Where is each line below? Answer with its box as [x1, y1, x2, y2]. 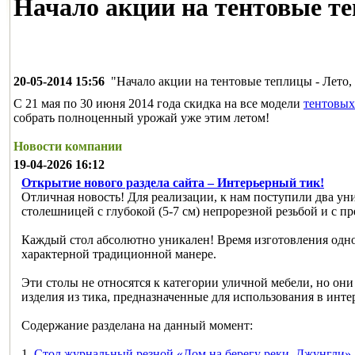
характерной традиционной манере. [21, 246, 216, 261]
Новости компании [13, 139, 122, 153]
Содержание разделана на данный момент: [21, 318, 253, 332]
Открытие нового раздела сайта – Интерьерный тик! [21, 175, 324, 189]
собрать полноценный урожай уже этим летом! [13, 110, 269, 124]
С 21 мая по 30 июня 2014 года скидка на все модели [13, 96, 303, 110]
